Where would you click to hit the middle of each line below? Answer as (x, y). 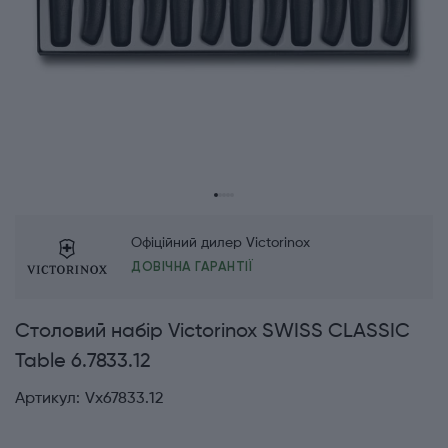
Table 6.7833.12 (83, 362)
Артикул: (47, 399)
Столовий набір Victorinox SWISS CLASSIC (212, 332)
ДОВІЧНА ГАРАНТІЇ (192, 267)
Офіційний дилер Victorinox (220, 243)
